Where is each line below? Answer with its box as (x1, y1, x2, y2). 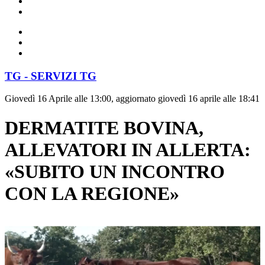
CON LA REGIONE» (5, 182, 179, 204)
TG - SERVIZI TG (5, 69, 96, 82)
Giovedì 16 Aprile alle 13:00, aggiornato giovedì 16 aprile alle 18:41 (5, 93, 260, 104)
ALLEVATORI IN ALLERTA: (5, 138, 251, 160)
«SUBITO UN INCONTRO (5, 160, 225, 182)
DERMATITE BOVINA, (5, 117, 203, 138)
